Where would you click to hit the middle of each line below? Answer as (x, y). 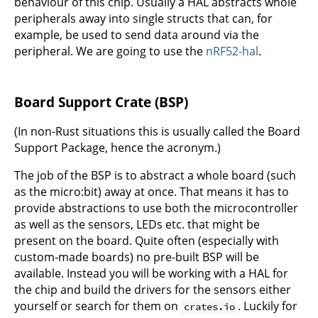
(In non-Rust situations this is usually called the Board (157, 132)
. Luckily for (268, 306)
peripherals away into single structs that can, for (143, 18)
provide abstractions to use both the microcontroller (156, 208)
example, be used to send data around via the (137, 34)
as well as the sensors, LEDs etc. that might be (137, 225)
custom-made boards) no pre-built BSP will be (137, 257)
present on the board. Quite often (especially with (147, 241)
